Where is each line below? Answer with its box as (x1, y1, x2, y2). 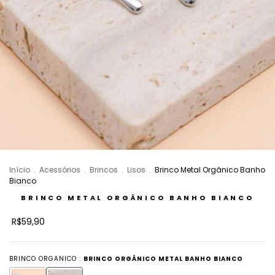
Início (9, 165, 30, 176)
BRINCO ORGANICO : (9, 254, 83, 264)
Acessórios (39, 165, 80, 176)
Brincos (90, 165, 118, 176)
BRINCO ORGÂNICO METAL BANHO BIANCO (83, 254, 243, 264)
